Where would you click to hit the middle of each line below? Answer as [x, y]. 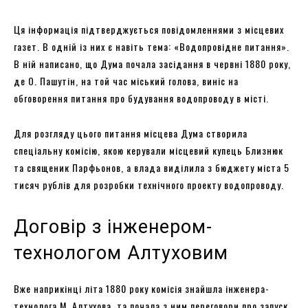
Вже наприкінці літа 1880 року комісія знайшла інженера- [142, 288]
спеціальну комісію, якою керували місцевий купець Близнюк [148, 150]
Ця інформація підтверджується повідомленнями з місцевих [149, 29]
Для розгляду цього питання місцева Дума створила [131, 133]
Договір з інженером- [113, 227]
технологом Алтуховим [121, 253]
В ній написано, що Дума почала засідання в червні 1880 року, [152, 63]
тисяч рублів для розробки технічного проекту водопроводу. [149, 184]
